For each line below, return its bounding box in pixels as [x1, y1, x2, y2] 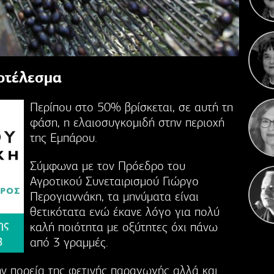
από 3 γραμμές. [30, 234, 108, 250]
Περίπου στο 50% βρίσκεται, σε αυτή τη [30, 99, 233, 115]
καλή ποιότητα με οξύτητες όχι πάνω [30, 219, 218, 235]
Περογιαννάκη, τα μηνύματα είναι [30, 188, 199, 204]
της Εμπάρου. [30, 130, 97, 146]
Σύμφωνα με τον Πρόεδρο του [30, 158, 185, 174]
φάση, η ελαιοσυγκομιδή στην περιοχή [30, 114, 224, 130]
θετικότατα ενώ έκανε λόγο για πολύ [30, 204, 220, 220]
